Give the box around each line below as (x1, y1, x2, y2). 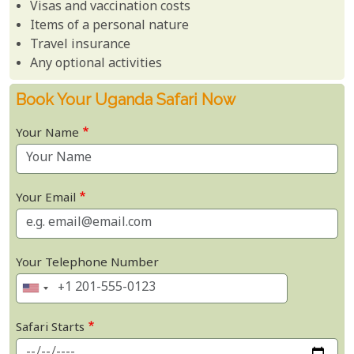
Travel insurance (30, 36, 131, 55)
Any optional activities (30, 55, 163, 73)
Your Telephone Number (16, 254, 159, 272)
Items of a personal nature (30, 17, 190, 36)
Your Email (16, 190, 76, 207)
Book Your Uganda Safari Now (16, 89, 235, 109)
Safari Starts (16, 319, 85, 337)
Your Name (16, 125, 79, 142)
